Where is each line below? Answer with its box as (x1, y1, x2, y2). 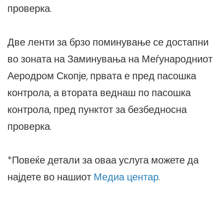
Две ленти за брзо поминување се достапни (7, 35, 209, 50)
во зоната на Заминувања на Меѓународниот (7, 52, 213, 66)
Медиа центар (94, 170, 159, 184)
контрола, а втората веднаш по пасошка (7, 86, 191, 100)
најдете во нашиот (7, 170, 94, 184)
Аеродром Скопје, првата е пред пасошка (7, 69, 196, 83)
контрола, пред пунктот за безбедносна (7, 103, 187, 117)
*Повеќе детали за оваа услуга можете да (7, 153, 199, 167)
